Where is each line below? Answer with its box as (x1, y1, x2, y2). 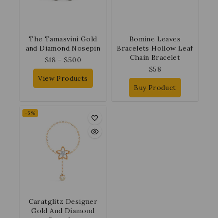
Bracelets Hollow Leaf (117, 44, 193, 53)
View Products (38, 74, 88, 83)
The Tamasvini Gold (29, 35, 97, 44)
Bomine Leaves (129, 35, 181, 44)
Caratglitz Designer (28, 197, 98, 206)
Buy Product (134, 83, 176, 92)
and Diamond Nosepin (25, 44, 101, 53)
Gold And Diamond (31, 206, 95, 216)
